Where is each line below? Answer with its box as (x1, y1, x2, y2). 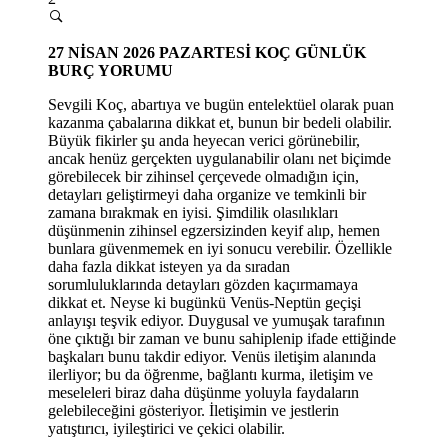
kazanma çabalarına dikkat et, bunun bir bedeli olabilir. (48, 113, 392, 131)
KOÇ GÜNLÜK (255, 43, 366, 61)
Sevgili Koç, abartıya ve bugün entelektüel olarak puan (48, 95, 394, 113)
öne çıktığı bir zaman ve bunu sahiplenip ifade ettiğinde (48, 329, 396, 347)
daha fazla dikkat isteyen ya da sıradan (48, 257, 290, 275)
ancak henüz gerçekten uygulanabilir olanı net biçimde (48, 149, 391, 167)
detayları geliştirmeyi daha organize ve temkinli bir (48, 185, 366, 203)
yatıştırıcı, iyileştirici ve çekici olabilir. (48, 419, 285, 437)
